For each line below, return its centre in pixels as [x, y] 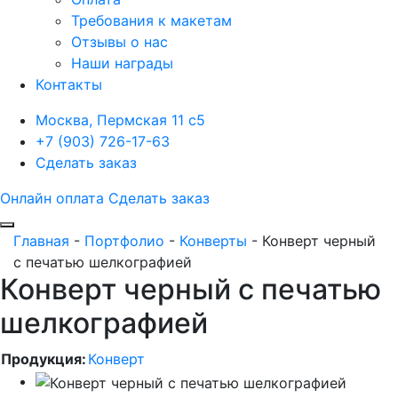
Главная [41, 241]
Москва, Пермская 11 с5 [120, 120]
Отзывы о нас [119, 42]
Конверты [213, 241]
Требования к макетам [151, 21]
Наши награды [122, 64]
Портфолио [124, 241]
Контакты [69, 85]
